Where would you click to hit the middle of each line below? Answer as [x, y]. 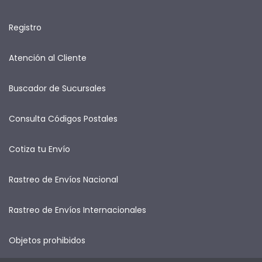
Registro [25, 28]
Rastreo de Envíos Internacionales [77, 210]
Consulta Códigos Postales [63, 119]
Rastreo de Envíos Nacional [63, 180]
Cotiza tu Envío [39, 149]
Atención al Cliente [48, 58]
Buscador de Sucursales [57, 89]
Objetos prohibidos [47, 241]
